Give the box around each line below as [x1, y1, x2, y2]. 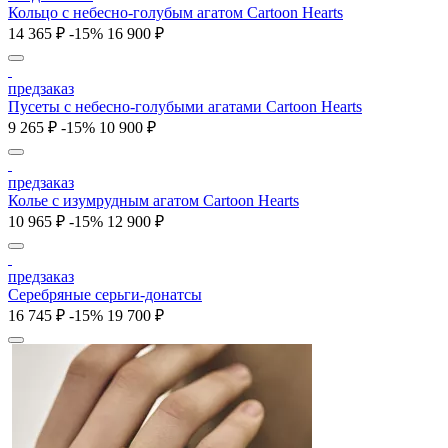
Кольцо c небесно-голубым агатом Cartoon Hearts [8, 4, 343, 22]
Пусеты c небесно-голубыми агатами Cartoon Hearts [8, 98, 362, 116]
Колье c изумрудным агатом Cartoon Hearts [8, 192, 299, 210]
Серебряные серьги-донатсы [8, 286, 202, 304]
